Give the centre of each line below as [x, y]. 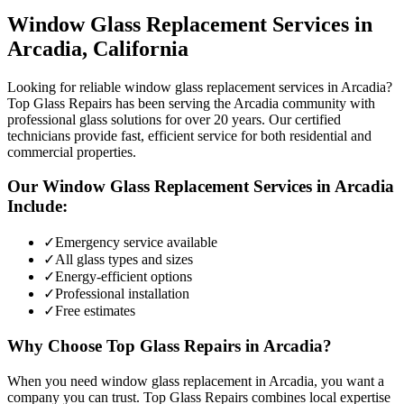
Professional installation [122, 294]
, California [135, 48]
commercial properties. [72, 151]
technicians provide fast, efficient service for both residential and [189, 135]
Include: [37, 207]
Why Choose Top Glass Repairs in [135, 345]
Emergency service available [136, 243]
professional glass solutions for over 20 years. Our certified [174, 119]
